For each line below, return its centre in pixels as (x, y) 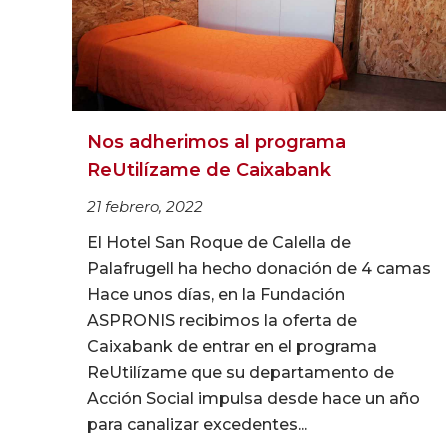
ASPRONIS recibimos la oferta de (222, 321)
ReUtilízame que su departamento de (240, 373)
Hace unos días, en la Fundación (216, 295)
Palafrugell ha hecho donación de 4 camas (259, 269)
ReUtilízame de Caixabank (209, 170)
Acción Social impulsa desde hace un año (253, 399)
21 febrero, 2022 (145, 207)
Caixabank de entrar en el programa (232, 347)
